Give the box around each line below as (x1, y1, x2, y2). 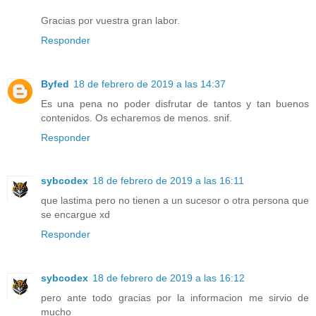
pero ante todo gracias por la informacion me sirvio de (41, 292, 309, 304)
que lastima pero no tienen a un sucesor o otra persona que (41, 195, 309, 207)
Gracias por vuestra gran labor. (41, 14, 180, 26)
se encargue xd (41, 209, 110, 221)
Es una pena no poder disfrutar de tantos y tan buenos (41, 97, 309, 109)
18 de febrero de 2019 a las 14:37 (73, 78, 226, 90)
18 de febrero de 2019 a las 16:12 (92, 272, 245, 284)
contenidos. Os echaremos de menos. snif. (41, 111, 232, 123)
